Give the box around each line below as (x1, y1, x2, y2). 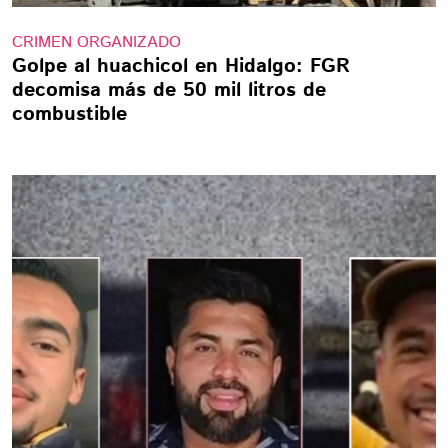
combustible (12, 100, 127, 129)
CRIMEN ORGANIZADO (12, 31, 181, 54)
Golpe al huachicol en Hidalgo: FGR (12, 52, 350, 81)
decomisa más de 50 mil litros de (12, 76, 326, 105)
